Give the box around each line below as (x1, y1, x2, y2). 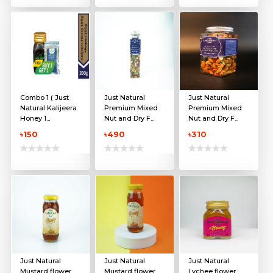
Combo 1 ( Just (20, 93, 69, 102)
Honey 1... (20, 114, 50, 123)
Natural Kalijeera (20, 104, 77, 113)
